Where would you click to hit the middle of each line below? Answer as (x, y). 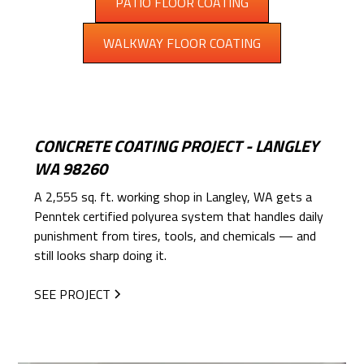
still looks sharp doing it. (101, 255)
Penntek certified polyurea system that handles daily (179, 216)
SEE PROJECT (73, 294)
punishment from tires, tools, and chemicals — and (175, 235)
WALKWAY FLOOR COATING (182, 43)
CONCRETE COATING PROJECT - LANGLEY (177, 145)
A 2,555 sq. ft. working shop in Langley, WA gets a (173, 196)
